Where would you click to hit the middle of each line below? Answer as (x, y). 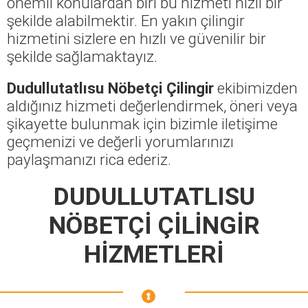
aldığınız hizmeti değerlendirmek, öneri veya (152, 106)
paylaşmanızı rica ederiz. (89, 159)
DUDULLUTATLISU (154, 196)
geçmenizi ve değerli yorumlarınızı (120, 141)
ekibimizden (256, 88)
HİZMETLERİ (154, 254)
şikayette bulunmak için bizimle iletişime (142, 123)
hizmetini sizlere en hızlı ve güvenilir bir (136, 38)
